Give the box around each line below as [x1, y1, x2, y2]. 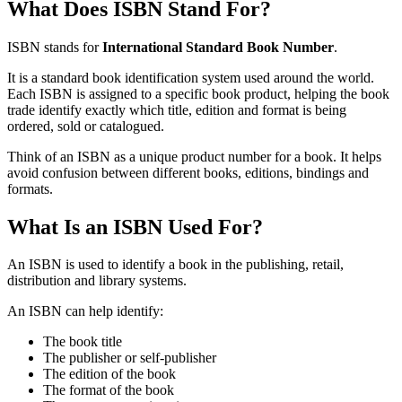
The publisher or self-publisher [43, 350, 216, 366]
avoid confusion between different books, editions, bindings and [7, 164, 369, 180]
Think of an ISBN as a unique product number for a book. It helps [7, 148, 381, 164]
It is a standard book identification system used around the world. [7, 69, 374, 85]
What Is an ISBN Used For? [7, 214, 263, 239]
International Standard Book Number [102, 39, 334, 55]
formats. [7, 180, 53, 197]
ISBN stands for [7, 39, 102, 55]
